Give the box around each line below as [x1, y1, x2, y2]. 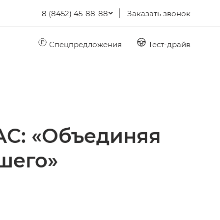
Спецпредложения [47, 39, 122, 49]
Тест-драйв [146, 39, 191, 49]
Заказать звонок [127, 8, 191, 18]
